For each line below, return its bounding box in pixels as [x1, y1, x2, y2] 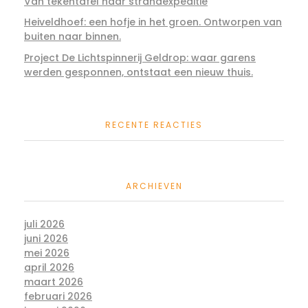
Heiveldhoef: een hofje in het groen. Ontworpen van [24, 15, 282, 30]
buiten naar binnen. [24, 30, 121, 44]
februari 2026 [24, 289, 92, 303]
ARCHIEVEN [125, 179, 183, 192]
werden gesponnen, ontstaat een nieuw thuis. [24, 65, 253, 80]
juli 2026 [24, 217, 65, 231]
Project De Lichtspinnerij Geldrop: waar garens [24, 51, 256, 65]
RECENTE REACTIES [105, 118, 203, 131]
